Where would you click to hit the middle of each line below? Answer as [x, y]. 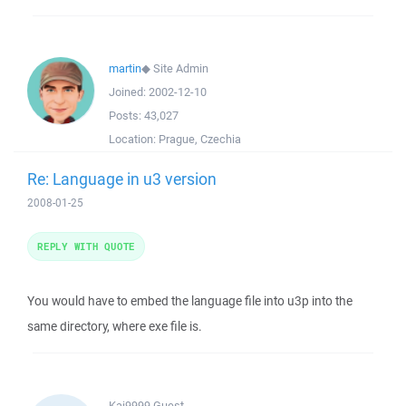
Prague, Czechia [200, 139]
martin [125, 68]
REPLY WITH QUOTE [86, 246]
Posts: [126, 116]
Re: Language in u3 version [122, 179]
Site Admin [181, 68]
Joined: [129, 92]
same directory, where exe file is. [115, 326]
